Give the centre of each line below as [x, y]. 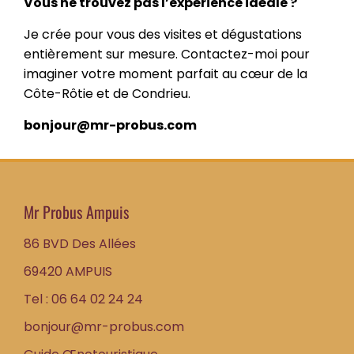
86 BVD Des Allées [80, 244]
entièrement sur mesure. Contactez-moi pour [167, 54]
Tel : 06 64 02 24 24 [83, 299]
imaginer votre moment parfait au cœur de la [166, 74]
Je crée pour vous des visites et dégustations [163, 34]
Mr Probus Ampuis [76, 212]
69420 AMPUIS [68, 271]
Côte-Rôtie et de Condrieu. [107, 94]
